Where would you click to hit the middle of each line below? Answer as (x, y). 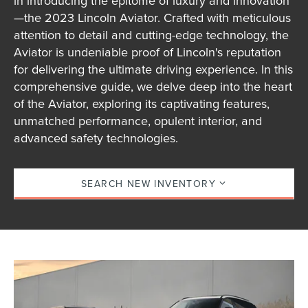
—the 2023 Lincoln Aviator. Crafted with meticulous (153, 17)
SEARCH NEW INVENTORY (149, 184)
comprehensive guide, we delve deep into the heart (153, 86)
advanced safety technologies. (96, 137)
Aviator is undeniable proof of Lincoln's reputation (148, 52)
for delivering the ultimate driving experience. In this (154, 69)
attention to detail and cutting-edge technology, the (152, 34)
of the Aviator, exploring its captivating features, (142, 103)
